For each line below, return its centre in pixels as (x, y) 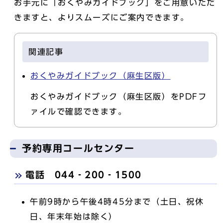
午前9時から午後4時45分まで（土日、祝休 (117, 202)
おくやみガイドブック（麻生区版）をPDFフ (119, 97)
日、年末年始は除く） (74, 217)
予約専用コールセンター (78, 148)
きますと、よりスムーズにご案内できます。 (102, 17)
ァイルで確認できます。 (79, 111)
